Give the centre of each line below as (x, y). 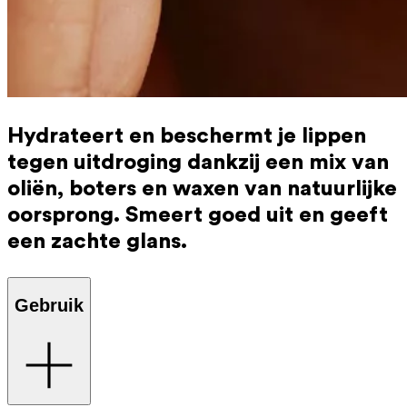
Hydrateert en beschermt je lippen (187, 136)
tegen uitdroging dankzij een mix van (198, 162)
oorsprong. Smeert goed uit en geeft (198, 215)
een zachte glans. (97, 241)
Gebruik (49, 305)
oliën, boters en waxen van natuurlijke (202, 189)
